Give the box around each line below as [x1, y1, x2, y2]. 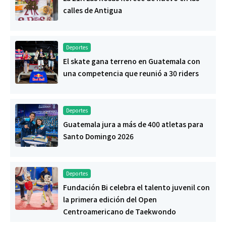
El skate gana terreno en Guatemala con [63, 56, 200, 67]
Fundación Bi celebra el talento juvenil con [63, 182, 210, 193]
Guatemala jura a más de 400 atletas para [63, 119, 203, 130]
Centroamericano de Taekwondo [63, 206, 176, 217]
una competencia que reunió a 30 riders [63, 68, 199, 79]
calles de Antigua [63, 5, 122, 16]
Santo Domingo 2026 [63, 131, 134, 142]
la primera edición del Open [63, 194, 157, 205]
